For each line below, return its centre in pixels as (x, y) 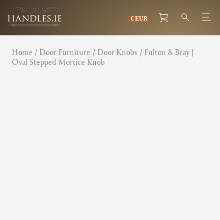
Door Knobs (117, 52)
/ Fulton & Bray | (165, 52)
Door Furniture (65, 52)
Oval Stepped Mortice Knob (58, 62)
